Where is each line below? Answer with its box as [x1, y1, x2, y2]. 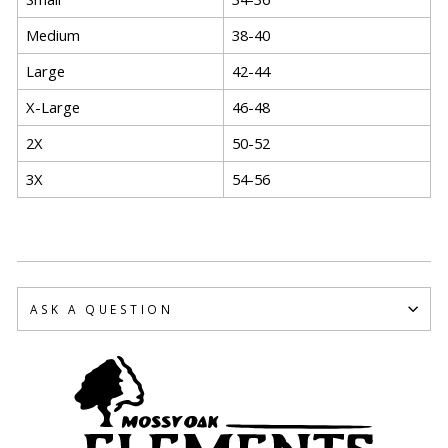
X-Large [26, 96, 80, 117]
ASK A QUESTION [30, 300, 174, 317]
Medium [26, 24, 80, 45]
